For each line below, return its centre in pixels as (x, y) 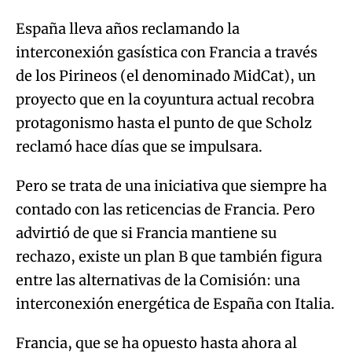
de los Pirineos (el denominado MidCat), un (166, 76)
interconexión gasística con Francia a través (167, 52)
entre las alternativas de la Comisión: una (158, 280)
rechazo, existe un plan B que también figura (169, 257)
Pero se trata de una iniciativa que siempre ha (171, 186)
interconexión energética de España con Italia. (175, 304)
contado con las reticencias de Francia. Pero (165, 209)
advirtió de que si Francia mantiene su (146, 233)
